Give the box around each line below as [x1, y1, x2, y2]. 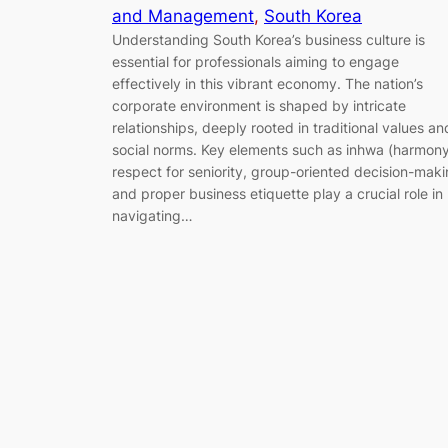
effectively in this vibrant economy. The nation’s [112, 75, 423, 93]
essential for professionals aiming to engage [112, 53, 399, 71]
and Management [112, 6, 254, 27]
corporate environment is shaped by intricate [112, 97, 406, 115]
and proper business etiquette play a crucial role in [112, 185, 443, 203]
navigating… [112, 207, 193, 225]
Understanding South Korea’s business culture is [112, 31, 425, 49]
